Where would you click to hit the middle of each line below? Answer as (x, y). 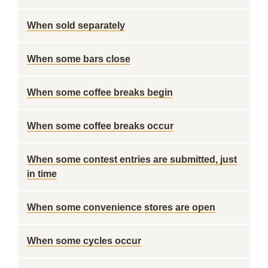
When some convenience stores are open (121, 207)
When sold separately (76, 25)
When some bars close (79, 59)
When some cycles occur (84, 241)
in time (42, 174)
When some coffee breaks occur (100, 126)
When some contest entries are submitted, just (132, 159)
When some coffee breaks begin (100, 92)
